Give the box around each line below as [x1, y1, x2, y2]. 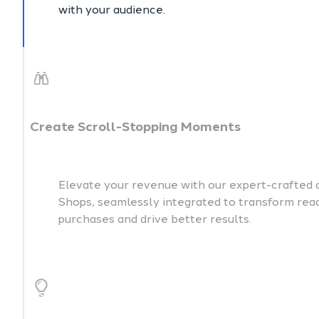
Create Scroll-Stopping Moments [30, 119, 241, 135]
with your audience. [58, 3, 165, 16]
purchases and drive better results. [58, 212, 251, 226]
